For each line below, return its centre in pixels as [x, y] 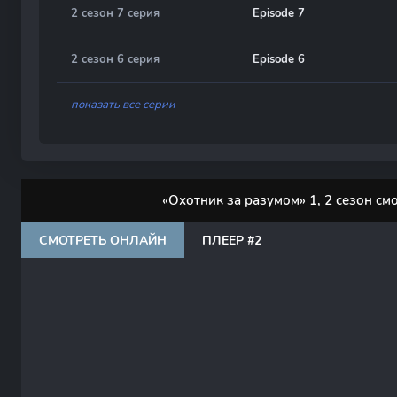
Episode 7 [279, 13]
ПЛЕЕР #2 [232, 240]
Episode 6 [279, 59]
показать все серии [123, 105]
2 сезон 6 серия [115, 59]
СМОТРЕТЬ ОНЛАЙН [103, 240]
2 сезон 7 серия [115, 13]
